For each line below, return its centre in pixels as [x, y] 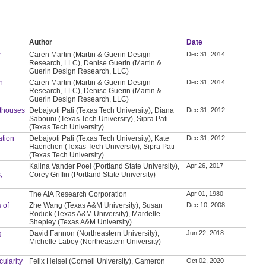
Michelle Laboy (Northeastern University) [95, 241]
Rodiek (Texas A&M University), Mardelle [95, 213]
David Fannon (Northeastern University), [94, 233]
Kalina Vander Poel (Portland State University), [104, 166]
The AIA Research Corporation [78, 194]
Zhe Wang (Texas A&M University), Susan [96, 205]
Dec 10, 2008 [206, 205]
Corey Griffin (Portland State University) [93, 174]
